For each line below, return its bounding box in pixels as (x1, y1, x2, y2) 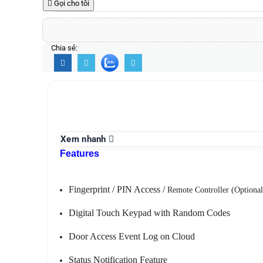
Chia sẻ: (51, 43, 77, 53)
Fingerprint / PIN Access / (69, 184, 167, 195)
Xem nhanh (60, 134, 109, 145)
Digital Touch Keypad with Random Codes (69, 208, 230, 218)
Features (60, 149, 99, 159)
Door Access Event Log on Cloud (69, 231, 195, 242)
